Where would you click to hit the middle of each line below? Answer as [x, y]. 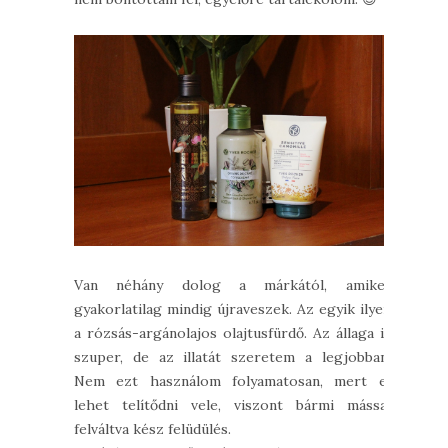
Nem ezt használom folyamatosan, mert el [232, 381]
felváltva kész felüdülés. [152, 429]
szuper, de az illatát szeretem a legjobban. [232, 357]
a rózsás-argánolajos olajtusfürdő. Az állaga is [232, 333]
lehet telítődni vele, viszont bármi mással [232, 405]
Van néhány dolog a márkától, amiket [232, 285]
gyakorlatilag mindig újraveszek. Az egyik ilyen [232, 309]
